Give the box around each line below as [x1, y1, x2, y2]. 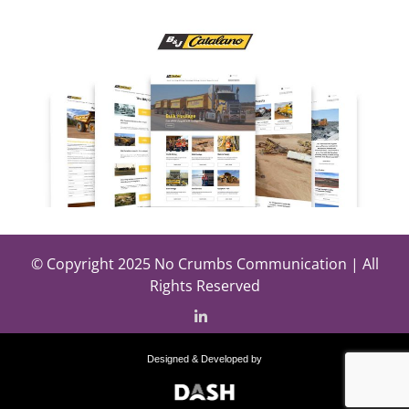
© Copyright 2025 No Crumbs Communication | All [30, 254, 379, 275]
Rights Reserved [149, 276, 260, 297]
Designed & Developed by [147, 353, 262, 365]
